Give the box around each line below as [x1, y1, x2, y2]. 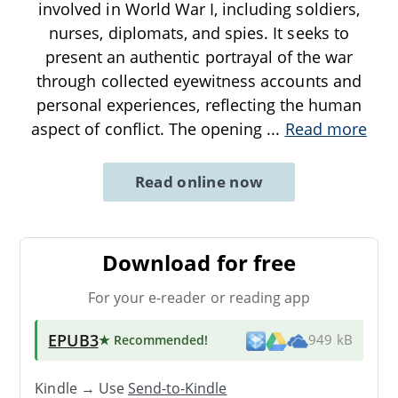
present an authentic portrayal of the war [44, 45, 354, 68]
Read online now [134, 171, 264, 192]
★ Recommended [98, 330, 205, 348]
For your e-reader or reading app [87, 287, 311, 307]
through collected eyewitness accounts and [36, 69, 362, 92]
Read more [284, 117, 367, 139]
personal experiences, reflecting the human [36, 93, 362, 115]
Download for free [102, 247, 296, 277]
